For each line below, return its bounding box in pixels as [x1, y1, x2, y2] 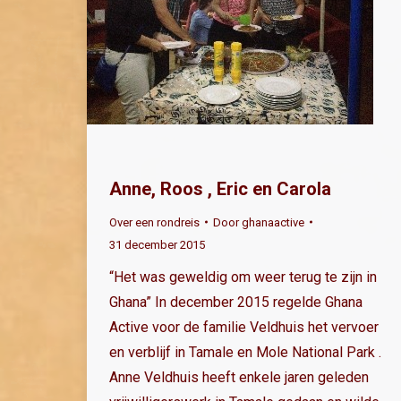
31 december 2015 [109, 237, 205, 252]
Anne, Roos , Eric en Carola [109, 177, 331, 200]
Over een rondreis [109, 215, 200, 229]
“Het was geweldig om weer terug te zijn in [109, 268, 377, 286]
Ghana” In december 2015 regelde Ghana [109, 293, 363, 311]
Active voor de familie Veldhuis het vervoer [109, 318, 379, 336]
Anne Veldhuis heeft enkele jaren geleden [109, 368, 369, 386]
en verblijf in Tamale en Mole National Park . [109, 343, 381, 361]
